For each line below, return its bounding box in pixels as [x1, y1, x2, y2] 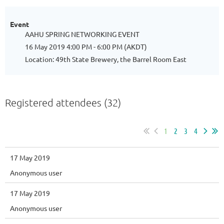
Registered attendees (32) [5, 96, 121, 109]
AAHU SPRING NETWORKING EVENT [25, 29, 139, 39]
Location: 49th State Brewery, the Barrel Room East [25, 54, 186, 64]
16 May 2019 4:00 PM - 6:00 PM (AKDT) [25, 42, 147, 51]
